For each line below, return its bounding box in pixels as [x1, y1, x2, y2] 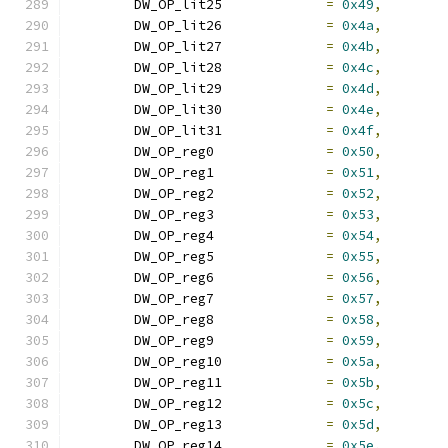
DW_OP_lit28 [222, 59, 326, 76]
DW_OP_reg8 [214, 311, 326, 328]
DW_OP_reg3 [214, 206, 326, 223]
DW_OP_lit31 [222, 122, 326, 139]
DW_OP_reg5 [214, 248, 326, 265]
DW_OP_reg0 [214, 143, 326, 160]
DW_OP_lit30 [222, 101, 326, 118]
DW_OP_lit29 [222, 80, 326, 97]
